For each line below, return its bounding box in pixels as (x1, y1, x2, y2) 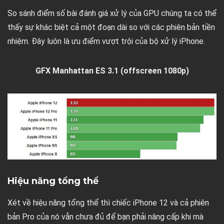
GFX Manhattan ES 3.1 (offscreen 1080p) (35, 65, 189, 75)
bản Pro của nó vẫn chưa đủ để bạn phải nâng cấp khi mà (7, 211, 203, 221)
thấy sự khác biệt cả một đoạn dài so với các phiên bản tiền (7, 22, 215, 32)
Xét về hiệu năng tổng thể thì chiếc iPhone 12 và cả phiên (7, 197, 209, 207)
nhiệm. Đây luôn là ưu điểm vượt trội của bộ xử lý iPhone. (7, 36, 205, 46)
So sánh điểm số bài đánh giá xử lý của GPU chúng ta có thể (7, 8, 216, 18)
